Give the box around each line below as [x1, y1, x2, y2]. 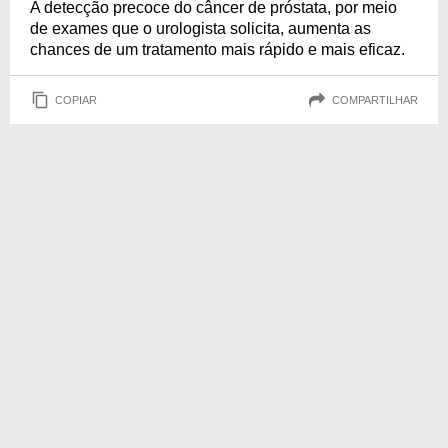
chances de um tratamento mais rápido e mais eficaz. [30, 41, 405, 58]
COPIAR [55, 93, 97, 106]
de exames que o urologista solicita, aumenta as [30, 20, 371, 37]
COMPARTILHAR [332, 93, 418, 106]
